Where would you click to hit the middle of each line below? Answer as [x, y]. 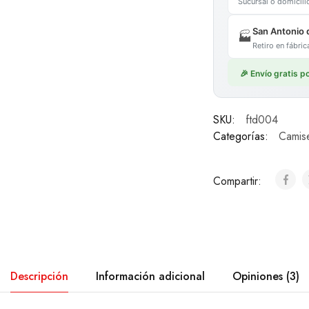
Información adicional [150, 276]
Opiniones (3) [266, 276]
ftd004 [261, 120]
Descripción [39, 276]
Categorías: [240, 136]
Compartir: [239, 181]
